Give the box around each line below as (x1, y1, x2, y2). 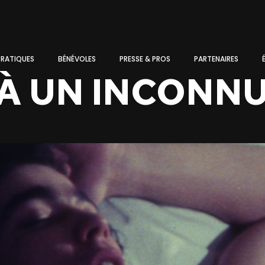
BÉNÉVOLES (58, 54, 96, 64)
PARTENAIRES (194, 54, 238, 64)
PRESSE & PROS (119, 54, 170, 64)
